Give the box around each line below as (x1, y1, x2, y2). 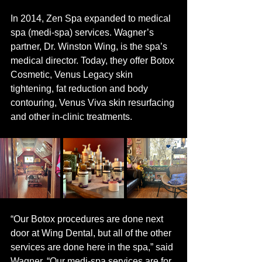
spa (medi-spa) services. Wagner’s (11, 27, 156, 37)
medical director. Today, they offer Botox (11, 55, 177, 65)
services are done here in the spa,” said (11, 242, 175, 252)
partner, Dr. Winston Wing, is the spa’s (11, 41, 170, 51)
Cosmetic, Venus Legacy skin (11, 69, 135, 80)
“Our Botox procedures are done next (11, 213, 166, 224)
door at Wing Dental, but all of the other (11, 227, 174, 238)
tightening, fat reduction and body (11, 83, 150, 94)
